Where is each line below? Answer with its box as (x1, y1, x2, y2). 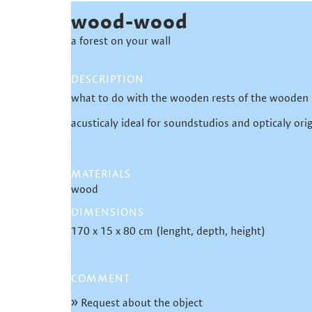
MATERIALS (71, 167, 131, 181)
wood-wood (71, 8, 188, 33)
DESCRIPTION (71, 72, 144, 86)
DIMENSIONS (71, 205, 144, 219)
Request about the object (78, 295, 203, 309)
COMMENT (71, 272, 130, 286)
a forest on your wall (71, 34, 171, 47)
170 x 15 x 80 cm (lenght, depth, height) (71, 224, 265, 238)
